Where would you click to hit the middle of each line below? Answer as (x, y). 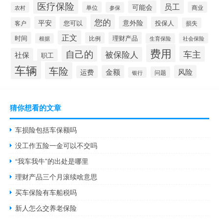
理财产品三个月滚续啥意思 (56, 176)
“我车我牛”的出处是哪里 (52, 161)
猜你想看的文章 (35, 107)
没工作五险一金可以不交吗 (56, 145)
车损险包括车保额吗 (46, 129)
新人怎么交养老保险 (46, 208)
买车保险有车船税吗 (46, 192)
